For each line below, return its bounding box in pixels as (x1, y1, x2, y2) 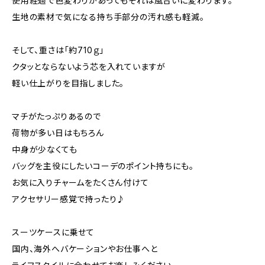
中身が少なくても (12, 144, 77, 154)
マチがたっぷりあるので (12, 111, 101, 121)
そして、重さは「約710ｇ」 (12, 45, 105, 55)
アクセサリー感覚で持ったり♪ (12, 194, 126, 204)
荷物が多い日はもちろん (12, 128, 104, 138)
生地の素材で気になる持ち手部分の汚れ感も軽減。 (12, 12, 205, 22)
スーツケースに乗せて (12, 227, 95, 237)
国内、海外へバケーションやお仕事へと (12, 244, 158, 254)
